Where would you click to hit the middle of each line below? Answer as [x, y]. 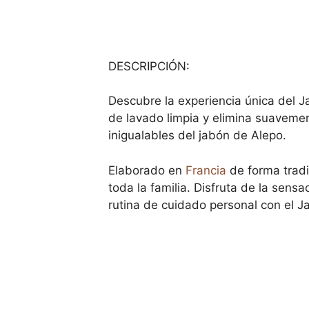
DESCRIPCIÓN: [149, 66]
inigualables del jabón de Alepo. [197, 135]
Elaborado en [147, 170]
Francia [206, 170]
